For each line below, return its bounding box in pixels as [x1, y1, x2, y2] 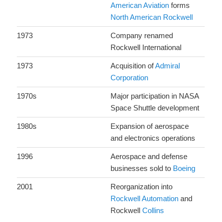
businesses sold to [111, 164, 173, 173]
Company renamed [111, 31, 173, 40]
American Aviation [111, 1, 169, 10]
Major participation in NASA [111, 92, 200, 101]
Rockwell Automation [111, 194, 179, 203]
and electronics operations [111, 134, 196, 143]
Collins [142, 206, 165, 215]
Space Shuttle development [111, 104, 200, 112]
